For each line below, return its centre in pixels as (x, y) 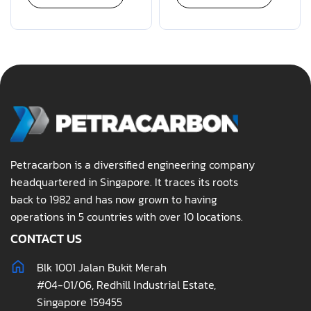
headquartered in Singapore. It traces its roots (124, 182)
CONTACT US (46, 239)
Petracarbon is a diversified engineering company (133, 165)
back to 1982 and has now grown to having (114, 200)
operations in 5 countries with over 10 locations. (127, 217)
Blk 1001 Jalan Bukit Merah (101, 268)
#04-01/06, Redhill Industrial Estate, (126, 285)
